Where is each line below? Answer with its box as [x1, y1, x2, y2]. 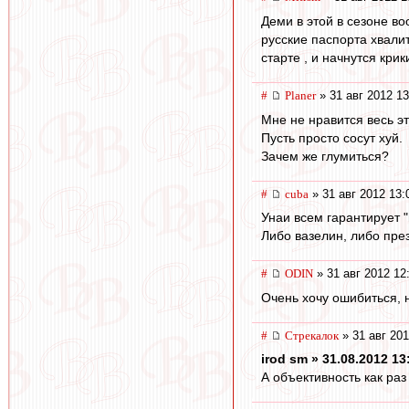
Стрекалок [285, 328, 339, 342]
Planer [285, 88, 316, 102]
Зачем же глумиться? [261, 148, 389, 163]
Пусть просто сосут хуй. [261, 130, 403, 145]
